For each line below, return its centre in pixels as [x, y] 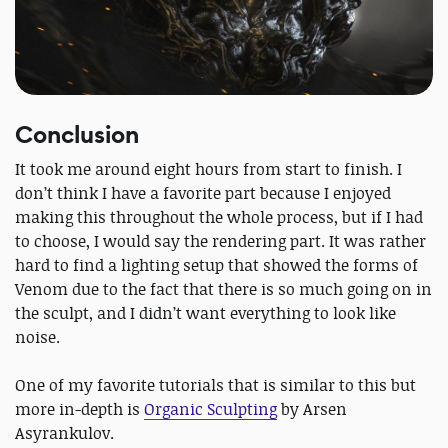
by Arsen [312, 409]
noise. [37, 337]
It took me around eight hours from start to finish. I [208, 169]
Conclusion [77, 135]
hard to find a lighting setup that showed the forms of [216, 265]
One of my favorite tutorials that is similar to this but [215, 385]
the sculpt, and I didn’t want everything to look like [205, 313]
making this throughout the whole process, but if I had [219, 217]
